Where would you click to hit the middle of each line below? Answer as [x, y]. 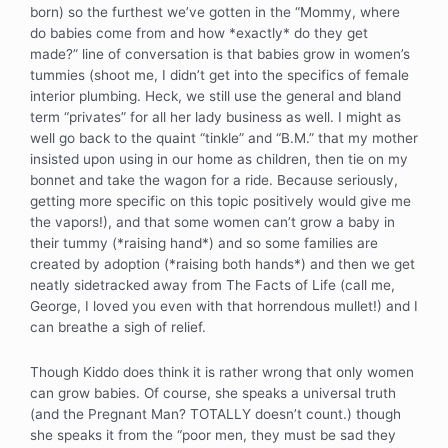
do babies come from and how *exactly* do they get [199, 33]
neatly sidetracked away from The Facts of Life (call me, [212, 285]
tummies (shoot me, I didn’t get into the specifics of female [219, 75]
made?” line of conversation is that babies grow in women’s [220, 54]
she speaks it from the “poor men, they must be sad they [213, 435]
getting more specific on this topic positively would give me [220, 201]
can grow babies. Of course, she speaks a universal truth [213, 393]
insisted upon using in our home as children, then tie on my [219, 159]
